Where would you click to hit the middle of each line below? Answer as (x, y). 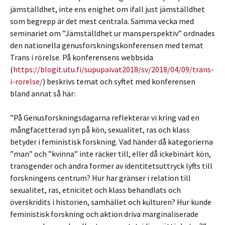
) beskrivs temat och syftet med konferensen (119, 81)
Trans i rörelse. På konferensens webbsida (82, 57)
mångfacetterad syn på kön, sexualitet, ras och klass (100, 130)
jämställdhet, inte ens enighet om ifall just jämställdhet (107, 9)
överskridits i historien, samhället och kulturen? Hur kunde (111, 202)
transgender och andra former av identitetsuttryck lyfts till (111, 166)
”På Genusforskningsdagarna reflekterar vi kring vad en (105, 118)
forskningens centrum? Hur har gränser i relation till (100, 178)
